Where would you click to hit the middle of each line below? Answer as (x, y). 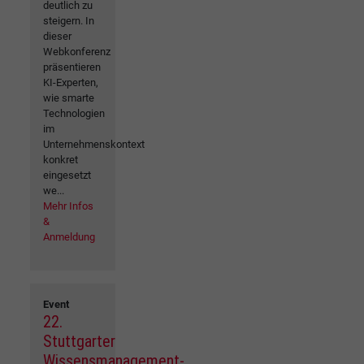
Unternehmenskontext (94, 144)
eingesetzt (67, 175)
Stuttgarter (79, 341)
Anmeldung (69, 236)
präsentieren (72, 67)
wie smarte (69, 97)
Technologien (74, 113)
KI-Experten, (71, 82)
